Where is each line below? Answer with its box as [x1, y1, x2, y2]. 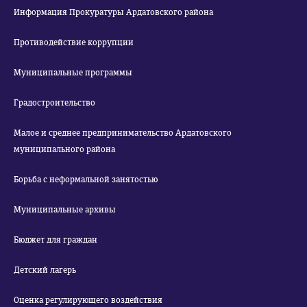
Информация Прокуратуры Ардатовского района [14, 8, 213, 17]
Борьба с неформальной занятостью [14, 175, 158, 184]
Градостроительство [14, 98, 95, 108]
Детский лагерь [14, 265, 76, 275]
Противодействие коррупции [14, 38, 134, 47]
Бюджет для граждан [14, 235, 97, 245]
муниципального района [14, 145, 115, 154]
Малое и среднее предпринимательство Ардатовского [14, 128, 232, 138]
